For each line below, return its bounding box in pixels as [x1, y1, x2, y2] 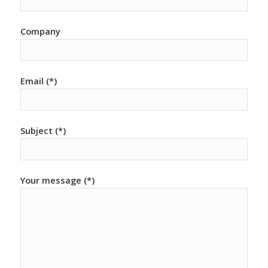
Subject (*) [20, 124, 66, 136]
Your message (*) [20, 173, 95, 186]
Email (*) [20, 74, 57, 87]
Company [20, 25, 60, 37]
